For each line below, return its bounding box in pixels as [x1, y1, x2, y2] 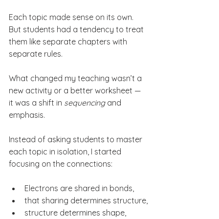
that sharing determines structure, [24, 195, 148, 205]
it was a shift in [9, 97, 64, 108]
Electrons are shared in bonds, [24, 183, 134, 193]
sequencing [64, 97, 105, 108]
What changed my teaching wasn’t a [9, 73, 144, 83]
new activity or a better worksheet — [9, 85, 143, 95]
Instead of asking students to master [9, 134, 144, 144]
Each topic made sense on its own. [9, 12, 135, 22]
